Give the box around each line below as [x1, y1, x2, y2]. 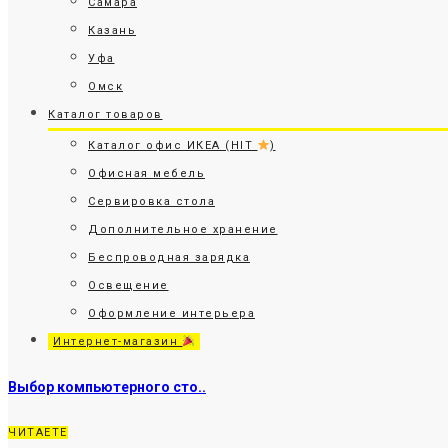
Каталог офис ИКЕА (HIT [88, 139, 258, 152]
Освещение [88, 279, 169, 292]
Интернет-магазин [53, 335, 183, 348]
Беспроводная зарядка [88, 251, 250, 264]
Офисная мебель [88, 167, 205, 180]
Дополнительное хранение [88, 223, 278, 236]
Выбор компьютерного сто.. [8, 378, 206, 395]
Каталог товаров [48, 108, 163, 121]
